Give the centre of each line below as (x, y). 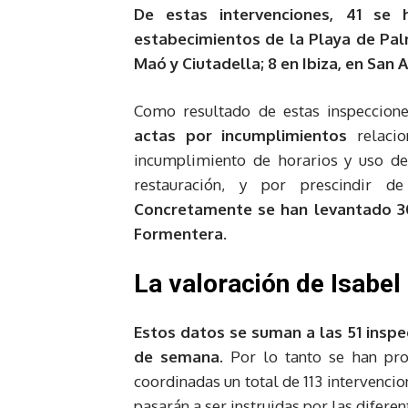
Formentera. (180, 233)
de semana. (178, 356)
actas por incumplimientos (240, 135)
